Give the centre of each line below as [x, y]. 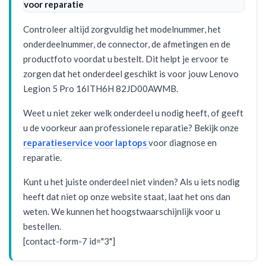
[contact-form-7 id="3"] [69, 241]
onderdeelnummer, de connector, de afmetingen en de [127, 44]
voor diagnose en [183, 142]
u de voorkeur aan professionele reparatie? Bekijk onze [131, 128]
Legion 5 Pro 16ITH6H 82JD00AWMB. [101, 88]
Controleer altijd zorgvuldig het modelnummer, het [122, 29]
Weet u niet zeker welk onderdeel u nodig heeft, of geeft [133, 113]
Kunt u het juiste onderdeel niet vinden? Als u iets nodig [132, 182]
